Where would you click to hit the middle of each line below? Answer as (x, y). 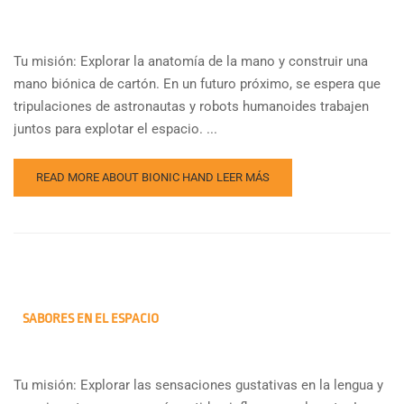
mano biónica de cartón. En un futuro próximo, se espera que (197, 83)
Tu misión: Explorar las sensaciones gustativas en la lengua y (198, 385)
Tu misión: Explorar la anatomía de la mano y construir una (191, 61)
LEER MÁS (243, 177)
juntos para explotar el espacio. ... (115, 129)
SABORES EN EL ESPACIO (91, 318)
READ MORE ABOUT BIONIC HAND (126, 177)
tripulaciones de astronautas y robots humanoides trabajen (191, 106)
